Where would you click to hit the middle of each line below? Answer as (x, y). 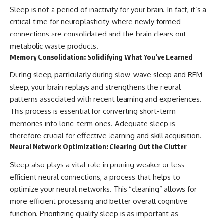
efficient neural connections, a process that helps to (95, 177)
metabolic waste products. (54, 46)
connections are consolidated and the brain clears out (98, 34)
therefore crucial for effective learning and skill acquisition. (106, 136)
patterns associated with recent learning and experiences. (106, 99)
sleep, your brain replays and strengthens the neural (95, 87)
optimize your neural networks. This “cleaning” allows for (103, 189)
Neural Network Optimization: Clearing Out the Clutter (98, 147)
